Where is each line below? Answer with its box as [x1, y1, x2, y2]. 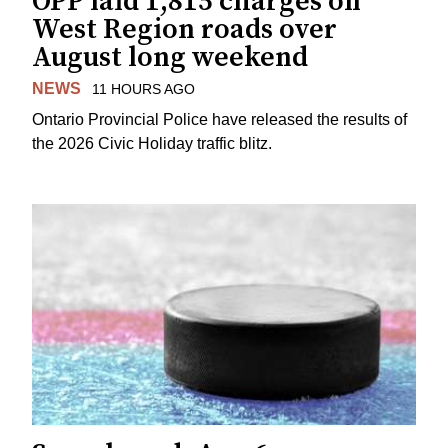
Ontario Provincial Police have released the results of [32, 110, 407, 128]
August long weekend [32, 39, 308, 75]
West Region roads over [32, 11, 337, 47]
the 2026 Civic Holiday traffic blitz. [32, 134, 272, 152]
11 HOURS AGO [91, 80, 195, 97]
